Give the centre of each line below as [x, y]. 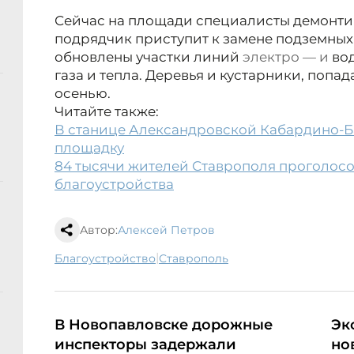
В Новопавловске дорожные [164, 325]
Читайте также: [108, 112]
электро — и [286, 57]
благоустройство [109, 259]
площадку [89, 148]
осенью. [83, 94]
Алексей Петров [166, 230]
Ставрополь [198, 259]
